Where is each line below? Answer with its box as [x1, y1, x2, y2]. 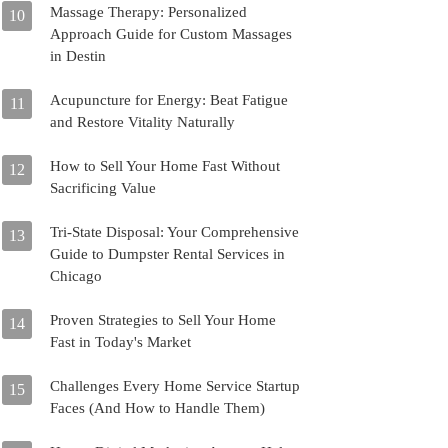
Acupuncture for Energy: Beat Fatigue [50, 92, 288, 108]
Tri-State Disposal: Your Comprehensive [50, 224, 299, 240]
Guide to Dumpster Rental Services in [50, 246, 285, 262]
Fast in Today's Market [50, 334, 191, 350]
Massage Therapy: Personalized [50, 4, 247, 20]
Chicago [50, 268, 102, 284]
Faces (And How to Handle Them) [50, 400, 265, 416]
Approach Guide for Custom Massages [50, 26, 292, 42]
